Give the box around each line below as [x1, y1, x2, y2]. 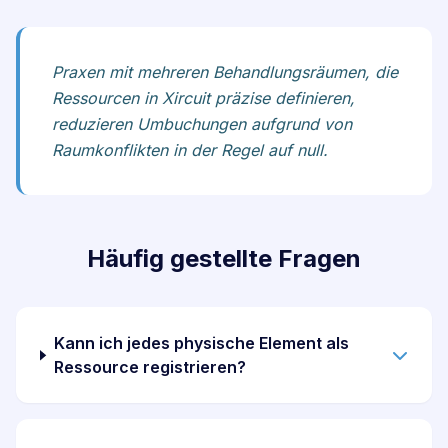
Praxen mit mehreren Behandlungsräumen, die [52, 62, 398, 83]
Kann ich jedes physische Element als [53, 333, 349, 354]
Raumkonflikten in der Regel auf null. [52, 140, 328, 161]
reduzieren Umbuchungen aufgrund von [52, 114, 352, 135]
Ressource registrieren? [53, 357, 246, 378]
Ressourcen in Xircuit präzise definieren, [52, 88, 355, 109]
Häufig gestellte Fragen [87, 244, 361, 274]
